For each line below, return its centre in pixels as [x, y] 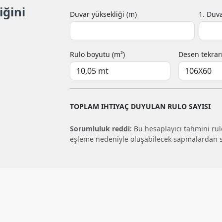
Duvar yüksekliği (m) [103, 14]
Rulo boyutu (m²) [97, 54]
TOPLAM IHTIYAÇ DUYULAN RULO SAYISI [140, 106]
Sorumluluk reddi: [101, 128]
